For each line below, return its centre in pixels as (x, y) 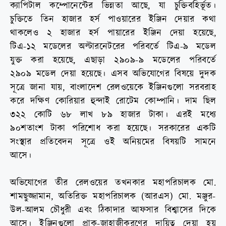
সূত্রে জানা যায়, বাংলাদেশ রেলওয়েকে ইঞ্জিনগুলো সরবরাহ (113, 88)
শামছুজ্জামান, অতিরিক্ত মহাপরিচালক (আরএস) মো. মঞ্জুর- (113, 197)
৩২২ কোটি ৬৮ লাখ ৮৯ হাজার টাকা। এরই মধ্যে (113, 115)
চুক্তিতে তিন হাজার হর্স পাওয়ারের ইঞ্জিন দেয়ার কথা (113, 20)
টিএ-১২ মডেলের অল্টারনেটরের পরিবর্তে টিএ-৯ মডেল (113, 47)
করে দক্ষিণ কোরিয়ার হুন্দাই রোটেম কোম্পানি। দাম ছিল (113, 101)
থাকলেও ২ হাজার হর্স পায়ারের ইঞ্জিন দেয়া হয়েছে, (113, 33)
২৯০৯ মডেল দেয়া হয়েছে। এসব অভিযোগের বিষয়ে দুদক (113, 74)
